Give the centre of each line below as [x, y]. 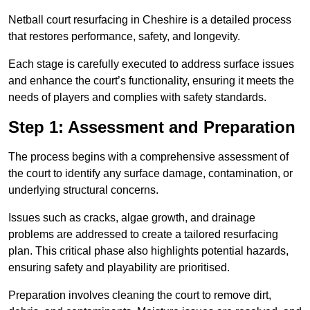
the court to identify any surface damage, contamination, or [151, 174]
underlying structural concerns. [83, 190]
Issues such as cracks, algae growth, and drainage [132, 218]
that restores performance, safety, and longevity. [124, 37]
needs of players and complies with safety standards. [137, 98]
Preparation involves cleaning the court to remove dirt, [140, 295]
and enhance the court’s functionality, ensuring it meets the [151, 81]
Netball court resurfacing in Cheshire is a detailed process [150, 20]
